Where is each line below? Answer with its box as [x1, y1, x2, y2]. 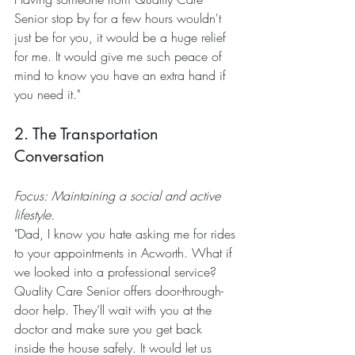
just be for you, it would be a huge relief [14, 29, 230, 47]
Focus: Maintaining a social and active [14, 187, 224, 205]
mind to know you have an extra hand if [14, 67, 230, 85]
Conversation [14, 146, 105, 167]
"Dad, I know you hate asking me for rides [14, 225, 239, 243]
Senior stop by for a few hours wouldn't [14, 10, 225, 28]
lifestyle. [14, 206, 55, 224]
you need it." [14, 86, 80, 104]
